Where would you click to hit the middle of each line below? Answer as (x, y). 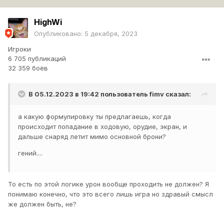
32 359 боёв (28, 68)
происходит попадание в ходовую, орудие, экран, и (102, 127)
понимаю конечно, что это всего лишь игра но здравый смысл (110, 194)
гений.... (30, 153)
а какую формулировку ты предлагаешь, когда (94, 117)
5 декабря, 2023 (111, 34)
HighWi (48, 22)
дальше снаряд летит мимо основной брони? (92, 137)
